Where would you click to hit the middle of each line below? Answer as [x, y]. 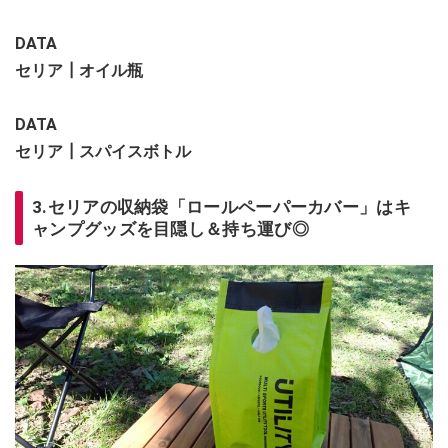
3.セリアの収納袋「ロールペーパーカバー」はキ [221, 207]
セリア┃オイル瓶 [79, 71]
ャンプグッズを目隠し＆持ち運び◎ [170, 229]
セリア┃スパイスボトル [103, 152]
